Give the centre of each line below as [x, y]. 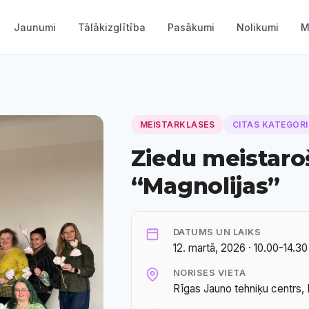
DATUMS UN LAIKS [217, 232]
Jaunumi [34, 27]
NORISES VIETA [209, 272]
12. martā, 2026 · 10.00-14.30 [240, 248]
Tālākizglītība [111, 27]
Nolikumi [257, 27]
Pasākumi [191, 27]
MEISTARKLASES [177, 124]
